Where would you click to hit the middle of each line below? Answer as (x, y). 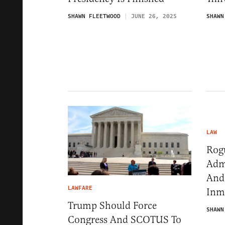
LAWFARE (80, 188)
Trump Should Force (112, 206)
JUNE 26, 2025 (154, 17)
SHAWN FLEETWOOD (94, 17)
